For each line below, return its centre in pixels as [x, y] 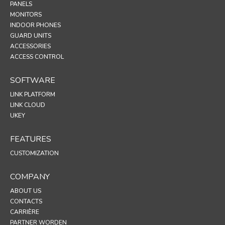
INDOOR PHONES [35, 25]
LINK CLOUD [28, 105]
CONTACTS [26, 201]
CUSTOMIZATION [34, 153]
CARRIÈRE [25, 212]
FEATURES [31, 139]
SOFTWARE [33, 80]
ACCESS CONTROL [37, 57]
